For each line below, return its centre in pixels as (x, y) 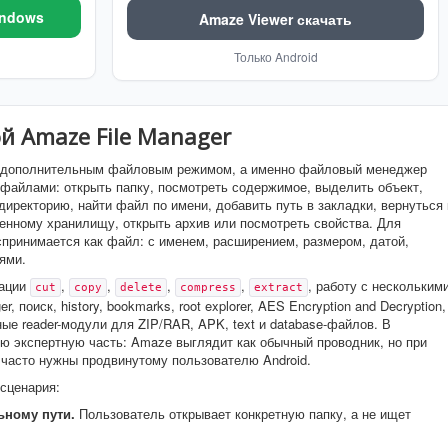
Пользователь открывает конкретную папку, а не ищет (243, 413)
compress (208, 287)
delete (141, 287)
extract (278, 287)
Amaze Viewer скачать (275, 18)
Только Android (275, 56)
